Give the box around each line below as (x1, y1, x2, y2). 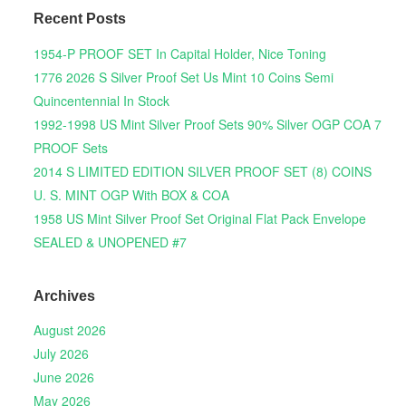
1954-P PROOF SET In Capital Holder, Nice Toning (33, 43, 326, 63)
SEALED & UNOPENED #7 (33, 232, 187, 251)
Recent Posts (33, 11, 126, 27)
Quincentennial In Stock (33, 91, 169, 110)
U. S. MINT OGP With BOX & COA (33, 185, 229, 204)
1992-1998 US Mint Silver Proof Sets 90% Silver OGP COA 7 (33, 114, 382, 133)
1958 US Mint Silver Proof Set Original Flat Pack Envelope (33, 208, 366, 227)
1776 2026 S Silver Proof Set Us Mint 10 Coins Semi (33, 67, 333, 86)
